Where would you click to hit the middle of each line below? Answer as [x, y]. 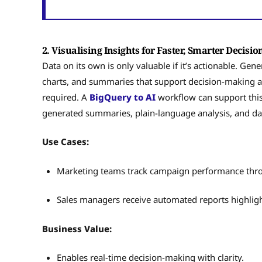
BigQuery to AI [123, 97]
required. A [66, 97]
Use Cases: [65, 142]
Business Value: [77, 228]
